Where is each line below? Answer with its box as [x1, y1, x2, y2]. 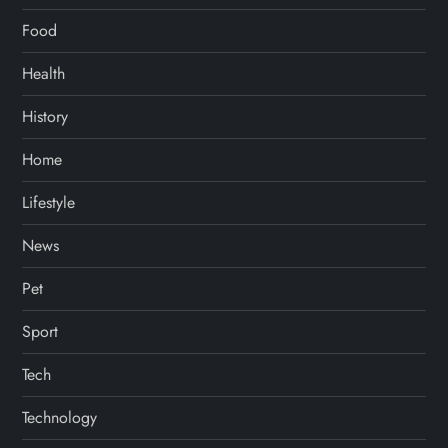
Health [22, 62, 66, 86]
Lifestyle [22, 191, 76, 215]
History [22, 105, 69, 129]
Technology [22, 406, 98, 430]
